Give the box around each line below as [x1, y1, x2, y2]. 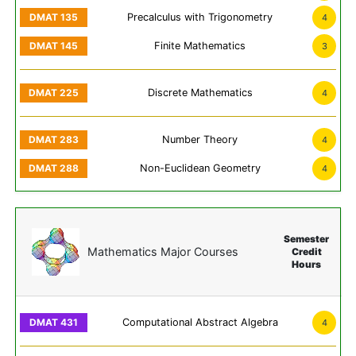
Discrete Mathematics [147, 87, 253, 99]
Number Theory [162, 133, 238, 146]
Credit [291, 246, 322, 258]
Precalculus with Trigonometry [127, 11, 273, 24]
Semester [284, 233, 329, 246]
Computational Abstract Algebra [122, 316, 278, 329]
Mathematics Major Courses [87, 245, 238, 259]
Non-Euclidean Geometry [139, 162, 261, 175]
